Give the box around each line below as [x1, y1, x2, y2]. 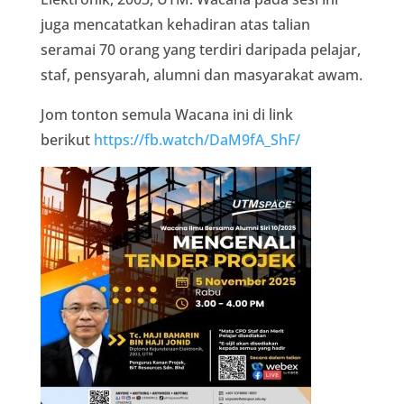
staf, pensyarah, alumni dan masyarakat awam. [40, 64, 363, 85]
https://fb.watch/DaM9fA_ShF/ [93, 129, 300, 150]
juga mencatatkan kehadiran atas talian [40, 14, 310, 34]
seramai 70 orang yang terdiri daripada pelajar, [40, 39, 361, 60]
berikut [40, 129, 94, 150]
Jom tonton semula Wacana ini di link [40, 104, 293, 124]
